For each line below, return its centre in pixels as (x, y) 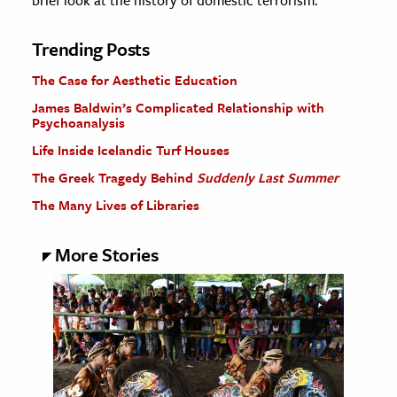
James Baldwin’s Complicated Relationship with (178, 108)
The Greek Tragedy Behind (114, 178)
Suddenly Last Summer (268, 178)
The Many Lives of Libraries (116, 205)
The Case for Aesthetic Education (135, 80)
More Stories (107, 255)
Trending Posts (91, 49)
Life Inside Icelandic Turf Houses (131, 150)
